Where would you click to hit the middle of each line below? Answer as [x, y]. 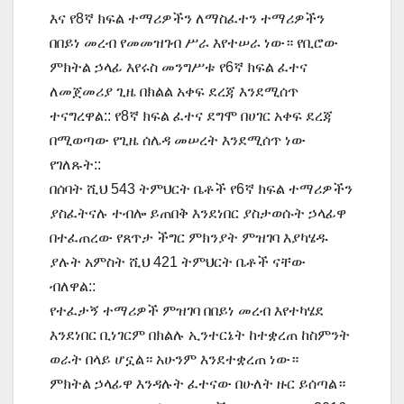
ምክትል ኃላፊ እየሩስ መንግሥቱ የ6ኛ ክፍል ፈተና [179, 67]
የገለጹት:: [75, 164]
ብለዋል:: [73, 286]
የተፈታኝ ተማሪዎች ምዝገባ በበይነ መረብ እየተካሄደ [187, 310]
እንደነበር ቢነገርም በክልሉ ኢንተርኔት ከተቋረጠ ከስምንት [200, 335]
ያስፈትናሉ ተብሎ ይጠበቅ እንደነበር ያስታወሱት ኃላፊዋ [198, 213]
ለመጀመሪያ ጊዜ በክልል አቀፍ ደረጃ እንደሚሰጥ [174, 91]
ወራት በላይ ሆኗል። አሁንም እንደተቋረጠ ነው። [174, 359]
